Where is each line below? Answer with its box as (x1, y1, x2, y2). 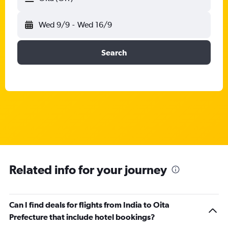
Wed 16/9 (77, 20, 112, 30)
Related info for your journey (9, 162, 167, 177)
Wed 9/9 (39, 20, 70, 30)
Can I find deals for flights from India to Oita (9, 200, 169, 209)
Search (101, 48, 127, 57)
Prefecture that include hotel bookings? (9, 212, 155, 221)
